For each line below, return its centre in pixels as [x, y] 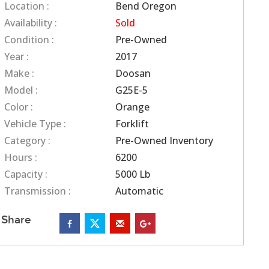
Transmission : [38, 191]
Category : [27, 140]
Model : [21, 90]
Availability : [31, 23]
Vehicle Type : [35, 123]
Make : [19, 73]
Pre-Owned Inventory [164, 140]
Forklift [132, 123]
